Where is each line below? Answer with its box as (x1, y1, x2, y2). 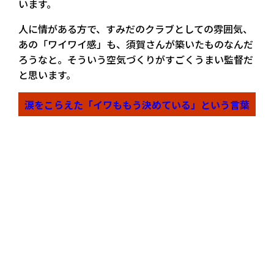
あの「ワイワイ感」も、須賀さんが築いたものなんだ (18, 37, 253, 52)
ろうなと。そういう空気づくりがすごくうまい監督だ (18, 52, 253, 67)
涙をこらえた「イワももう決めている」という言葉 (24, 97, 250, 112)
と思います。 (18, 67, 76, 83)
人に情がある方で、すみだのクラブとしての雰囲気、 (18, 21, 253, 37)
